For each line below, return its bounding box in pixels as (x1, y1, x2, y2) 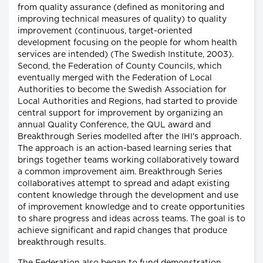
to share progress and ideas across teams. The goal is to (18, 214, 245, 223)
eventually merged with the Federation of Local (18, 73, 212, 82)
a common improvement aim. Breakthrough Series (18, 167, 222, 176)
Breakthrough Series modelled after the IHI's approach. (18, 132, 241, 141)
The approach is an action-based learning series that (18, 144, 232, 153)
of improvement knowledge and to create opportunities (18, 203, 245, 211)
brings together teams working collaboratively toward (18, 156, 239, 164)
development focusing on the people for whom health (18, 38, 237, 47)
